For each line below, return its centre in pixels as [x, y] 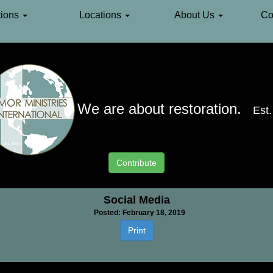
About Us [196, 15]
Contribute [136, 163]
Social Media [136, 200]
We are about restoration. [159, 108]
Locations [101, 15]
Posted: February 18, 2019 [140, 213]
